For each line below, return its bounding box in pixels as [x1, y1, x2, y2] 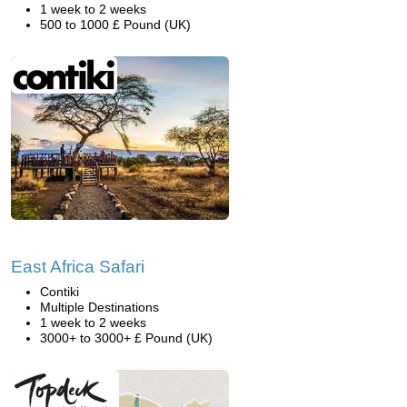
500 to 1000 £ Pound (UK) [40, 17, 191, 32]
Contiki [40, 284, 79, 299]
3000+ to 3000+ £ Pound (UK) [40, 331, 213, 345]
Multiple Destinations [40, 300, 159, 314]
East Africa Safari [11, 257, 144, 276]
